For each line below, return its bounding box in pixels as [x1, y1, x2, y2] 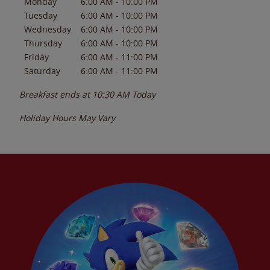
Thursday [24, 37, 62, 49]
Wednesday [24, 23, 71, 35]
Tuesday [24, 9, 57, 21]
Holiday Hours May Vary [19, 111, 115, 124]
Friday [24, 51, 49, 63]
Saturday [24, 64, 60, 77]
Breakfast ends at [19, 88, 92, 100]
